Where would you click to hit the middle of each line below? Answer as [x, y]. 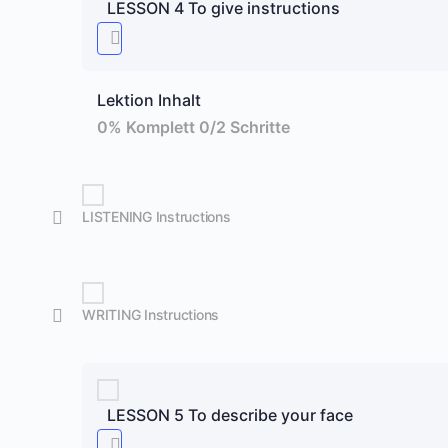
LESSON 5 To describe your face [230, 414]
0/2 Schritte [244, 127]
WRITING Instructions [151, 314]
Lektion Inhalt [149, 100]
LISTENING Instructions [156, 216]
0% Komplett [148, 127]
